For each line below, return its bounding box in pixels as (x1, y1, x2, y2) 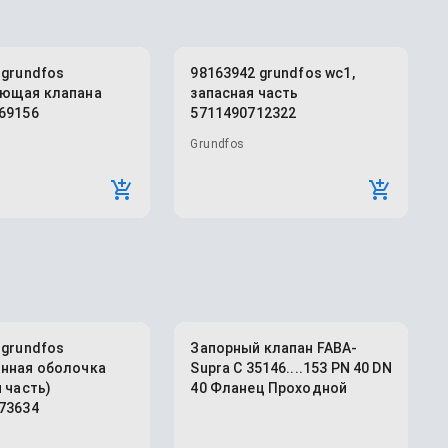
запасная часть (190, 85, 299, 101)
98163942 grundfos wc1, (190, 65, 355, 81)
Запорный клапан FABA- (190, 340, 358, 356)
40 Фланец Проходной (190, 380, 348, 396)
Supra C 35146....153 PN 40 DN (190, 360, 392, 376)
